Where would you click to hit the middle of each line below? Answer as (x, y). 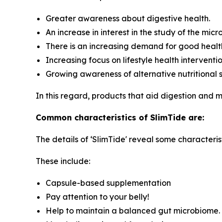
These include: (63, 161)
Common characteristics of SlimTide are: (120, 118)
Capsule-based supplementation (108, 183)
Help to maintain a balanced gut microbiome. (133, 211)
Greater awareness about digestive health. (128, 19)
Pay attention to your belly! (97, 197)
